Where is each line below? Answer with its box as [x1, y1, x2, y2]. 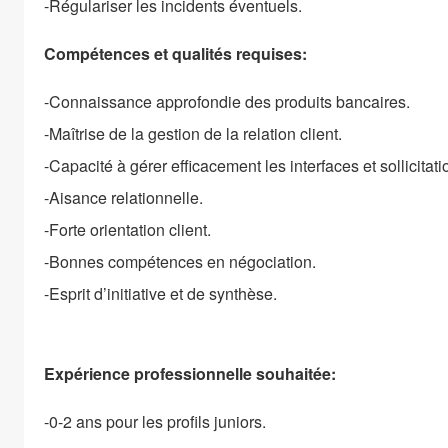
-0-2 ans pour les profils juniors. [44, 409, 266, 433]
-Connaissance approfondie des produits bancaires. [44, 89, 410, 113]
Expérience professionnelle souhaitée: [44, 361, 336, 385]
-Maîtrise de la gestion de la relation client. [44, 121, 342, 145]
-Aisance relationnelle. [44, 185, 203, 209]
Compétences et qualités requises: [44, 41, 307, 65]
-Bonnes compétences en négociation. [44, 249, 316, 273]
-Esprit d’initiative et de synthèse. [44, 281, 277, 305]
